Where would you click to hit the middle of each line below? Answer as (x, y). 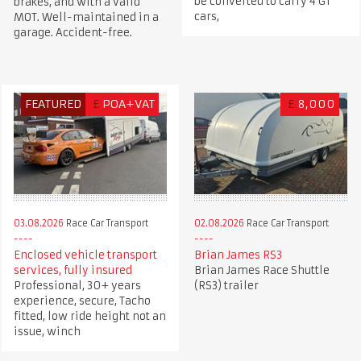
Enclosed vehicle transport (85, 255)
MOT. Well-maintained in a (86, 17)
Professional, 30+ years (77, 285)
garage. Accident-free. (73, 32)
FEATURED (54, 104)
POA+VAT (129, 104)
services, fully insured (73, 270)
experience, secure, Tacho (82, 301)
